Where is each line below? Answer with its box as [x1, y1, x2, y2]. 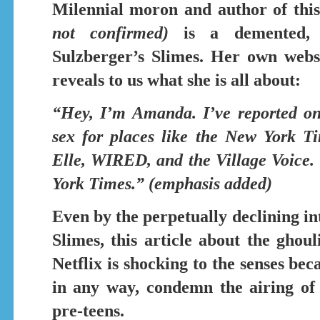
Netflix [51, 254, 102, 273]
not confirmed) [51, 23, 169, 42]
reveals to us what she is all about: [51, 70, 301, 89]
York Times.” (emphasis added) [51, 174, 272, 193]
